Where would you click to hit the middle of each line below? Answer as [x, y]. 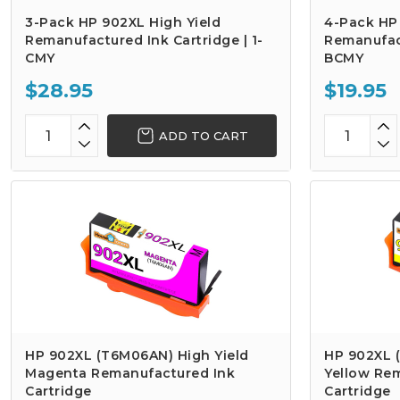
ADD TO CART [203, 135]
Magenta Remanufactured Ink [130, 373]
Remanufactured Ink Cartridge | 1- [144, 40]
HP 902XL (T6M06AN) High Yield [137, 355]
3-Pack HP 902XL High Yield [123, 22]
